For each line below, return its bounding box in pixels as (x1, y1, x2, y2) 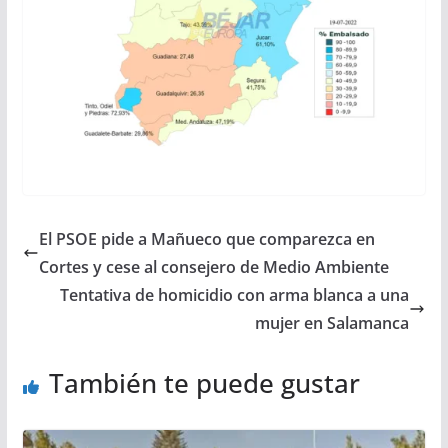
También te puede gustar (48, 364, 360, 401)
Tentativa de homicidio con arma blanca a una (60, 283, 410, 306)
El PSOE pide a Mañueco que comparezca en (38, 227, 375, 250)
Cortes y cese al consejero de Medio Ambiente (38, 255, 389, 278)
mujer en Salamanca (255, 311, 410, 334)
